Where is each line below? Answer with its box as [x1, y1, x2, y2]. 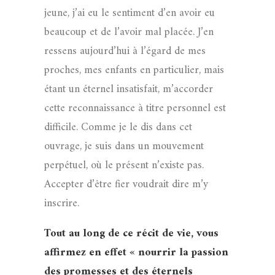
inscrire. [44, 194, 79, 213]
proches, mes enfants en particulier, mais [44, 61, 224, 80]
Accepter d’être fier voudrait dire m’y [44, 175, 208, 194]
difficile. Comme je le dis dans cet [44, 118, 192, 137]
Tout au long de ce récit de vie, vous [44, 224, 219, 243]
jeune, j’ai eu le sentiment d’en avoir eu [44, 4, 215, 23]
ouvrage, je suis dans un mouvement [44, 137, 204, 156]
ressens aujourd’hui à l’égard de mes [44, 42, 206, 61]
